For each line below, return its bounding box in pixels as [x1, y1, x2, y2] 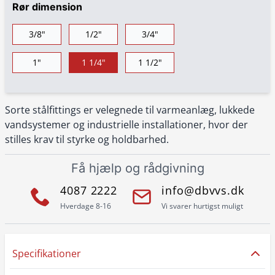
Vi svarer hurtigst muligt [161, 201, 244, 211]
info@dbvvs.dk [161, 183, 244, 198]
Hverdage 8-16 [60, 201, 112, 211]
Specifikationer [12, 247, 81, 260]
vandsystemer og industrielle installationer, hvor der [5, 118, 248, 131]
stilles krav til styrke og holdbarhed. [5, 133, 169, 146]
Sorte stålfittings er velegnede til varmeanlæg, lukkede [5, 103, 255, 117]
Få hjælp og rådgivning [71, 161, 204, 176]
